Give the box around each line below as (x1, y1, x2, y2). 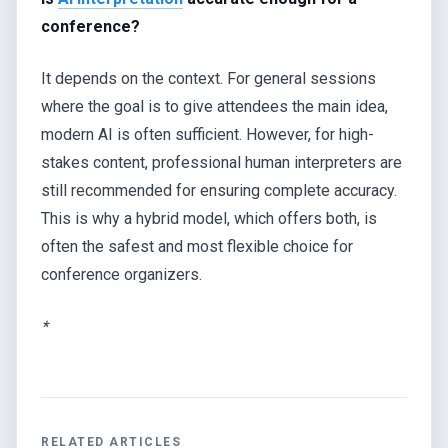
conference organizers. (41, 264, 202, 284)
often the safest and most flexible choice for (41, 236, 353, 256)
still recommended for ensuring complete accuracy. (41, 180, 397, 200)
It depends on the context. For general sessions (41, 68, 376, 88)
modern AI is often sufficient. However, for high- (41, 124, 374, 144)
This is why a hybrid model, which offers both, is (41, 208, 377, 228)
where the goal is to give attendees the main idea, (41, 96, 388, 116)
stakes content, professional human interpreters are (41, 152, 402, 172)
